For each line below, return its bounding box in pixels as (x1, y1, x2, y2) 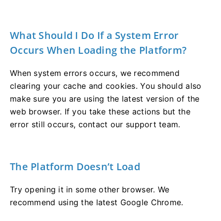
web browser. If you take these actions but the (10, 106, 190, 116)
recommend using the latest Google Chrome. (10, 197, 184, 207)
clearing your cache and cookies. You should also (10, 80, 202, 91)
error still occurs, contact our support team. (10, 119, 181, 129)
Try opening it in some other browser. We (10, 184, 170, 194)
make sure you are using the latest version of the (10, 93, 200, 104)
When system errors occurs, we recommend (10, 68, 180, 78)
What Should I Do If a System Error (10, 28, 179, 42)
